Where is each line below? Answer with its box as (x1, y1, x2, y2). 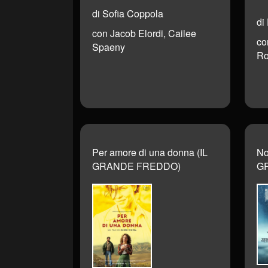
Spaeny (92, 40, 125, 54)
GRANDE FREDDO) (92, 159, 181, 173)
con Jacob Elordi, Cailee (92, 26, 196, 41)
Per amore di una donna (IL (92, 145, 208, 160)
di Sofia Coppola (92, 7, 163, 21)
